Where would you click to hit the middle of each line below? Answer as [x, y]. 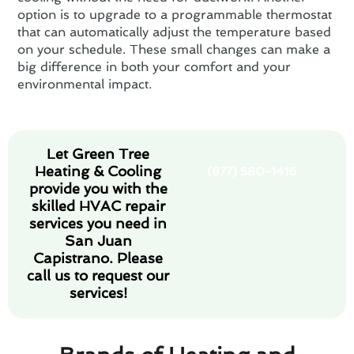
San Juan [98, 240]
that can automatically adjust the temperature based [175, 32]
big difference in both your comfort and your [154, 66]
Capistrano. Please [98, 258]
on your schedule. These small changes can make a [174, 49]
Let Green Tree [98, 153]
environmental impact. [85, 84]
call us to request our [98, 275]
